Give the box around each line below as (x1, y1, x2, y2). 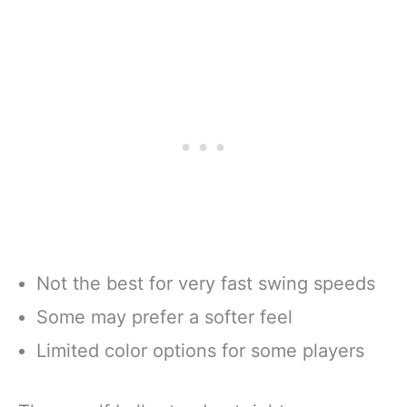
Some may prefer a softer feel (36, 305, 293, 328)
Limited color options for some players (36, 339, 364, 362)
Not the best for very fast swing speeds (36, 272, 375, 294)
